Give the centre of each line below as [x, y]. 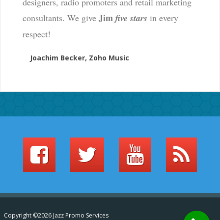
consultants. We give [60, 18]
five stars [132, 18]
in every [164, 18]
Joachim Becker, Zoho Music [79, 58]
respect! [36, 34]
